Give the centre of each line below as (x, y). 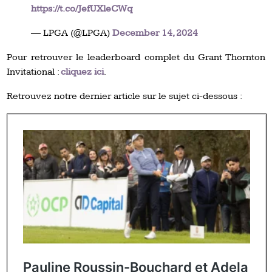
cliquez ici (83, 72)
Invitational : (34, 72)
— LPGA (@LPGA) (72, 33)
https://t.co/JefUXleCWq (82, 8)
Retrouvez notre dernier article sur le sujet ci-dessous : (125, 96)
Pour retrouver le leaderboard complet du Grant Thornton (136, 57)
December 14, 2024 (155, 33)
